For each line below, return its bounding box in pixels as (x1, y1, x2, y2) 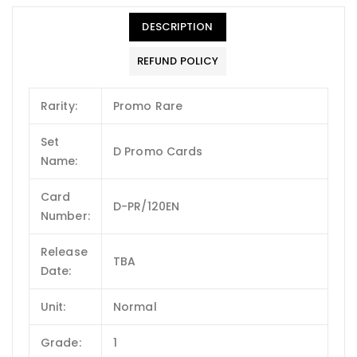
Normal (113, 298, 157, 315)
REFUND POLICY (136, 53, 219, 69)
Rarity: (41, 97, 77, 114)
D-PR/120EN (113, 198, 179, 214)
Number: (41, 207, 90, 224)
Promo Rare (113, 97, 182, 114)
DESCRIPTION (142, 18, 214, 34)
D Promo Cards (113, 143, 203, 159)
